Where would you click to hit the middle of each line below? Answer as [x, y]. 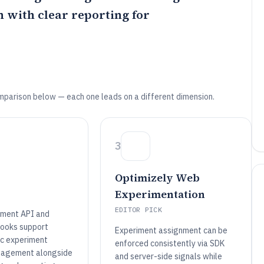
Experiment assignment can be [171, 230]
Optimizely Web [157, 178]
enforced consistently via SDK [169, 243]
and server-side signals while [168, 256]
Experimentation [160, 194]
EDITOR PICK [138, 209]
